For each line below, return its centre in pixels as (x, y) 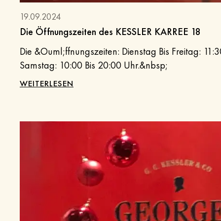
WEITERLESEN (47, 84)
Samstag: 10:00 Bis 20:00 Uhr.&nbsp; (94, 65)
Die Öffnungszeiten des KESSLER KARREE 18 (110, 32)
